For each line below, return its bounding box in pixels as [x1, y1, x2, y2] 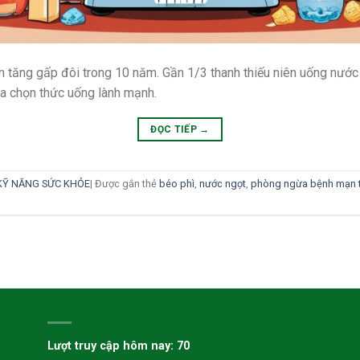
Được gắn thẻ [95, 178, 159, 190]
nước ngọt [199, 178, 246, 190]
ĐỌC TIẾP [150, 123, 200, 135]
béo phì [159, 178, 194, 190]
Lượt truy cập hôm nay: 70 [47, 339, 190, 354]
